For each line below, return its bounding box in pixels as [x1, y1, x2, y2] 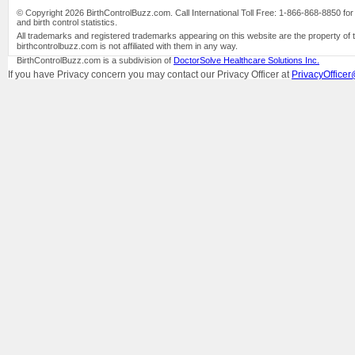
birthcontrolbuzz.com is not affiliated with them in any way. [17, 41, 238, 52]
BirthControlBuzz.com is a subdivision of [17, 55, 174, 66]
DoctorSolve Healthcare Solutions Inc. [174, 55, 319, 66]
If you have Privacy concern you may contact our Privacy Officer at [8, 69, 292, 81]
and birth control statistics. [17, 17, 117, 28]
